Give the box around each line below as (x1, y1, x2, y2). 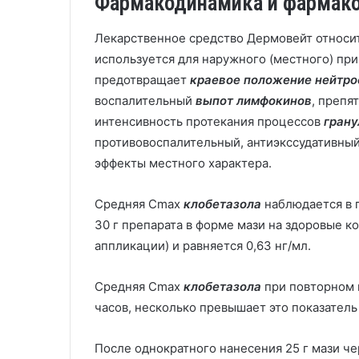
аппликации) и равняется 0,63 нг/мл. (95, 238, 311, 253)
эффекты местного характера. (95, 155, 272, 171)
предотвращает (95, 72, 190, 87)
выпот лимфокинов (192, 93, 312, 108)
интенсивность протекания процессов (95, 114, 324, 129)
